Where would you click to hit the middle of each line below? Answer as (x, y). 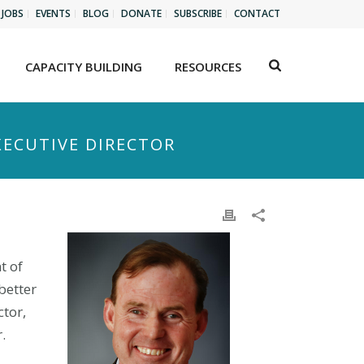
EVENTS (53, 13)
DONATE (141, 13)
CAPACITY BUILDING (84, 67)
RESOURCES (208, 67)
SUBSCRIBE (198, 13)
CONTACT (257, 13)
